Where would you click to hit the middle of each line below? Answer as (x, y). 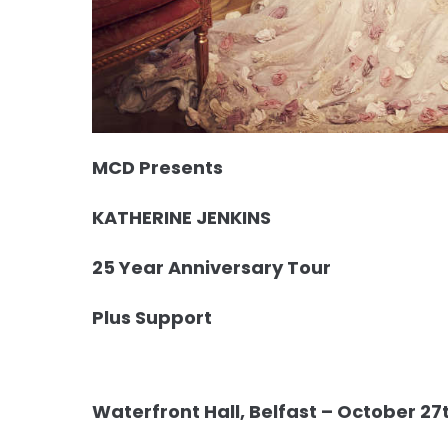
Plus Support (152, 318)
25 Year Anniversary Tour (211, 268)
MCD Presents (157, 168)
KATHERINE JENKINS (181, 218)
